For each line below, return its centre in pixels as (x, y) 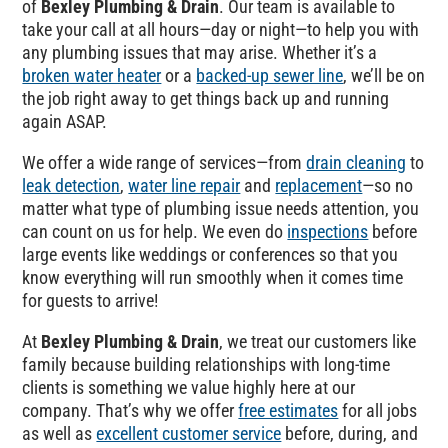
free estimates (288, 411)
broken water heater (92, 76)
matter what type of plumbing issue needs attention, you (221, 209)
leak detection (71, 186)
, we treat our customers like (318, 342)
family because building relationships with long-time (206, 365)
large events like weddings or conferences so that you (210, 255)
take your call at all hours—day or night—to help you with (221, 30)
